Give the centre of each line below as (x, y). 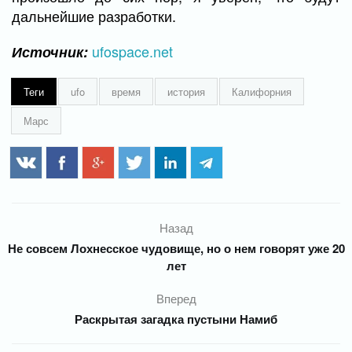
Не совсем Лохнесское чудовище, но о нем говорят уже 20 (176, 248)
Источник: (50, 52)
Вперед (176, 298)
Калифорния (262, 92)
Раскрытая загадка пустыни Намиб (176, 319)
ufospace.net (132, 51)
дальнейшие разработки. (94, 16)
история (186, 92)
